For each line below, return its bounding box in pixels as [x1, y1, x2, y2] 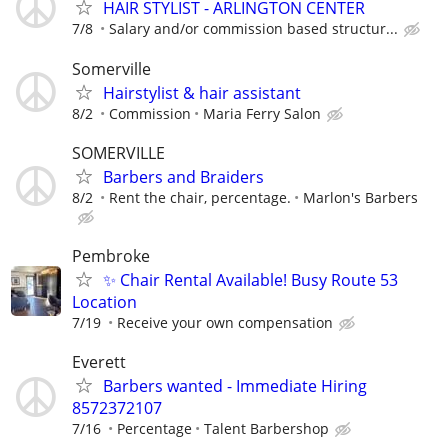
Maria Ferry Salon [203, 103, 321, 123]
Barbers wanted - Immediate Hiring [103, 375, 367, 398]
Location [72, 291, 137, 313]
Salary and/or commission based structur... [109, 19, 398, 39]
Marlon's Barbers [303, 187, 418, 207]
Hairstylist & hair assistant [103, 81, 301, 104]
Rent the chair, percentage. [109, 187, 291, 207]
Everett [72, 351, 126, 374]
